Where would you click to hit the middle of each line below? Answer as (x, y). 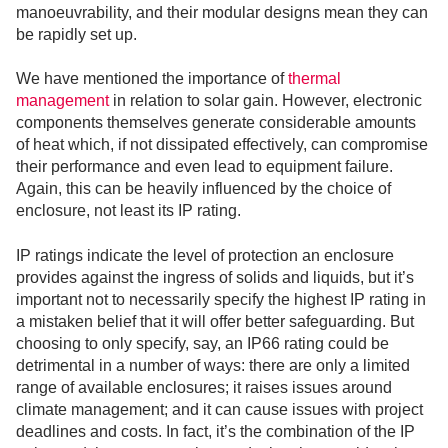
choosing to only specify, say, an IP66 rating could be (202, 343)
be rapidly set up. (76, 34)
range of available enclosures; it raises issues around (204, 387)
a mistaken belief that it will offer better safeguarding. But (215, 321)
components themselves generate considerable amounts (216, 123)
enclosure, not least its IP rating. (128, 211)
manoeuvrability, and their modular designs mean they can (222, 12)
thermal (314, 79)
